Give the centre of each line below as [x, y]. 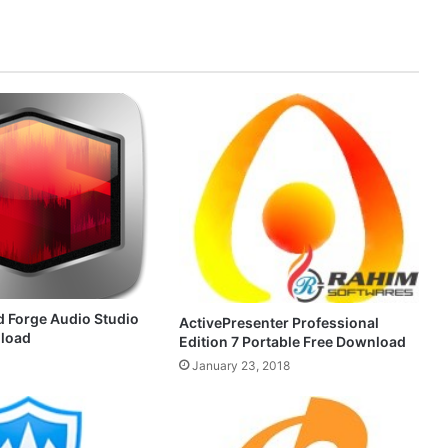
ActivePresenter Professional [278, 322]
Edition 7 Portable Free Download [292, 341]
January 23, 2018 [240, 365]
